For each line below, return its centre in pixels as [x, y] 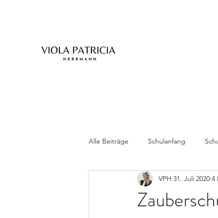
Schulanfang [167, 141]
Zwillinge [121, 180]
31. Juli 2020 [191, 178]
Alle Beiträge [109, 141]
